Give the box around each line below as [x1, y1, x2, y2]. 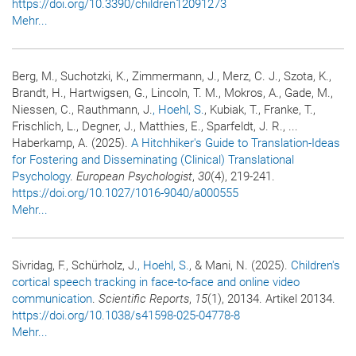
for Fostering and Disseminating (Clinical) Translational [12, 152, 294, 167]
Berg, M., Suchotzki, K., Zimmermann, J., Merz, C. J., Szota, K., [12, 68, 331, 83]
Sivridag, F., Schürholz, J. [12, 257, 137, 273]
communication [12, 291, 92, 306]
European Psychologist [76, 168, 192, 184]
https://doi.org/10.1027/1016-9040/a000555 [12, 185, 238, 200]
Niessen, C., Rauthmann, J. [12, 102, 153, 117]
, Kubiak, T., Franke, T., [204, 102, 315, 117]
